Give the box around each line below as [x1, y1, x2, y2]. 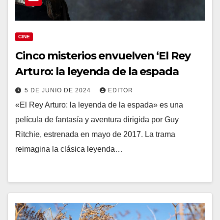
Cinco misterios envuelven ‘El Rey [15, 49, 191, 62]
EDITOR [108, 87, 133, 94]
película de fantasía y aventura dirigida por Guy [15, 115, 179, 124]
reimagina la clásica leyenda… [15, 145, 123, 153]
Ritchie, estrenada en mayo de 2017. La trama [15, 130, 175, 138]
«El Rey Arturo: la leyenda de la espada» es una [15, 101, 183, 109]
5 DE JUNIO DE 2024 [25, 87, 93, 94]
